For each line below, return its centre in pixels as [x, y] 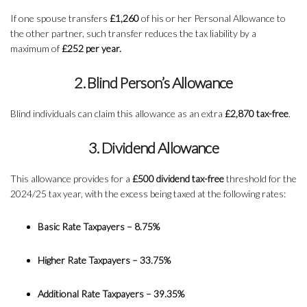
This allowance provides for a [71, 179]
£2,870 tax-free [257, 114]
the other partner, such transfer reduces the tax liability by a [133, 34]
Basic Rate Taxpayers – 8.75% [99, 227]
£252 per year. [91, 49]
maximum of [36, 49]
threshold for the [260, 179]
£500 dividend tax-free [178, 179]
